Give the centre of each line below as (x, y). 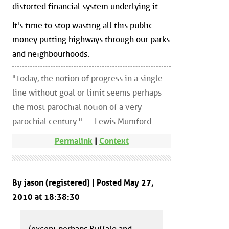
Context (114, 141)
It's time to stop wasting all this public (83, 26)
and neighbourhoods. (51, 54)
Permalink (73, 141)
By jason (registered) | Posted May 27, (83, 183)
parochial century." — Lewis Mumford (82, 122)
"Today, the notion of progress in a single (87, 79)
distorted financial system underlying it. (86, 6)
